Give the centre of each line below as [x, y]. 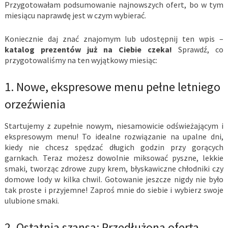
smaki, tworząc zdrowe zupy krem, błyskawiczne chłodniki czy [114, 169]
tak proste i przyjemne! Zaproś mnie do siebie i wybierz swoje [114, 190]
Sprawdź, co [198, 50]
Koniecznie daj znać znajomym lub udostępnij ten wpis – [114, 39]
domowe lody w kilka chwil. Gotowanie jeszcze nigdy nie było [114, 179]
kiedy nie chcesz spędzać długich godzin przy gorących [114, 147]
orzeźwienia [35, 104]
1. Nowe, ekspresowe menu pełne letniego [112, 87]
